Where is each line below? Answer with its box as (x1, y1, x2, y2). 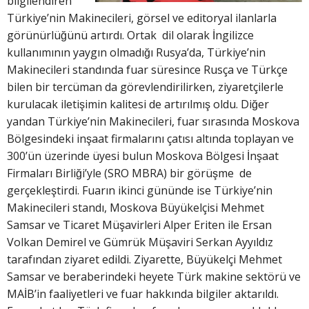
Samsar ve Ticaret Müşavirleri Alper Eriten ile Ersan (7, 217, 272, 233)
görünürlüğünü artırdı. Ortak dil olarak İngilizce (7, 28, 254, 43)
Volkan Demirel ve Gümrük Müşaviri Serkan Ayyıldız (7, 235, 273, 250)
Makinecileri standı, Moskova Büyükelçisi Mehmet (7, 200, 264, 216)
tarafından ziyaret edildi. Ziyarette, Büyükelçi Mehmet (7, 252, 282, 268)
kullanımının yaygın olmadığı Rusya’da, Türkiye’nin (7, 45, 266, 61)
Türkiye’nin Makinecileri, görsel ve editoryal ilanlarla (7, 10, 277, 26)
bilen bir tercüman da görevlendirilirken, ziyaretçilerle (7, 79, 283, 95)
